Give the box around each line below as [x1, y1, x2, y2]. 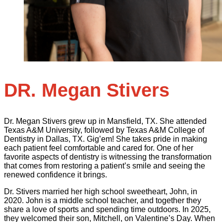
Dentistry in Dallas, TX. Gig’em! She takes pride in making [4, 134, 207, 143]
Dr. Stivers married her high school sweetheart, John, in [4, 187, 197, 196]
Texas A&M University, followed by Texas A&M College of [4, 125, 204, 134]
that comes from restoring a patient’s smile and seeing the [4, 161, 205, 170]
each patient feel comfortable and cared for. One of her [4, 143, 193, 152]
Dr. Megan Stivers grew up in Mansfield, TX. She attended [4, 116, 207, 125]
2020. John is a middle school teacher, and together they [4, 196, 201, 205]
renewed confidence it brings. [4, 170, 107, 179]
